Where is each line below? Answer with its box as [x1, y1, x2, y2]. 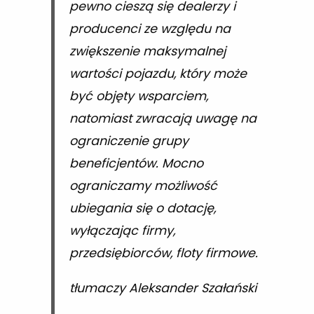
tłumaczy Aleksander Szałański [69, 280, 257, 296]
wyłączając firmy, [69, 222, 175, 240]
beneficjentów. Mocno [69, 155, 203, 172]
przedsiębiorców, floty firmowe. [69, 245, 258, 262]
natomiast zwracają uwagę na [69, 110, 257, 128]
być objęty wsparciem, [69, 88, 208, 105]
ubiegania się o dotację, [69, 200, 216, 217]
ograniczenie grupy [69, 132, 189, 150]
